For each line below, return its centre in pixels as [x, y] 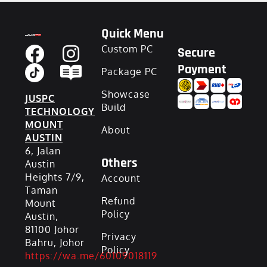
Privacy [119, 237]
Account [121, 178]
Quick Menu [133, 34]
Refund [118, 201]
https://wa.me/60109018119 [91, 256]
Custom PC [127, 49]
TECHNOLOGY [60, 111]
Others [119, 163]
